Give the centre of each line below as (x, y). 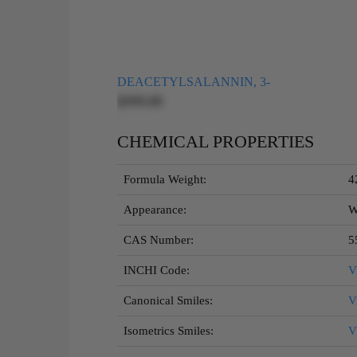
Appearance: (155, 210)
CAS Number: (159, 240)
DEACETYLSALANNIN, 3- (194, 82)
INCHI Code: (157, 270)
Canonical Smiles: (168, 300)
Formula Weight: (165, 179)
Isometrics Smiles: (169, 331)
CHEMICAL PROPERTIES (216, 141)
